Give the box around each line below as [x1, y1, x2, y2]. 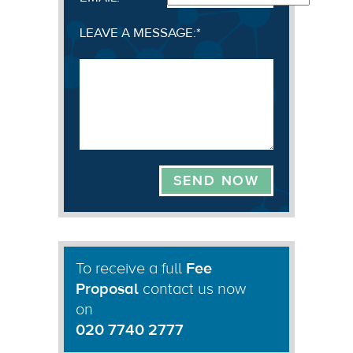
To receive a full [76, 258, 186, 278]
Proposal [76, 278, 139, 299]
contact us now [139, 278, 246, 299]
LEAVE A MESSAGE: [80, 24, 196, 42]
